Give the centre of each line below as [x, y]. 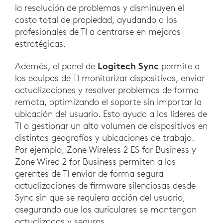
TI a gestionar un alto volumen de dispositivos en [111, 126]
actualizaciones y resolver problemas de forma [107, 90]
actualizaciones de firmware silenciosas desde [105, 186]
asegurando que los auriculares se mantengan [106, 210]
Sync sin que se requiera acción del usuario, [100, 198]
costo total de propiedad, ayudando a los [96, 20]
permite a [179, 66]
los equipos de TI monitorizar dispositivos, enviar [110, 78]
